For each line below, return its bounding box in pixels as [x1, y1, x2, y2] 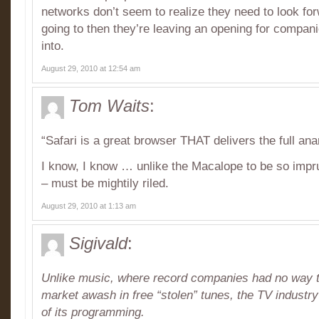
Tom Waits [69, 95, 150, 115]
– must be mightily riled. [41, 175, 169, 190]
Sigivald [69, 233, 127, 253]
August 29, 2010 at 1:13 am [41, 201, 136, 210]
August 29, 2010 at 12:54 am [41, 63, 140, 73]
